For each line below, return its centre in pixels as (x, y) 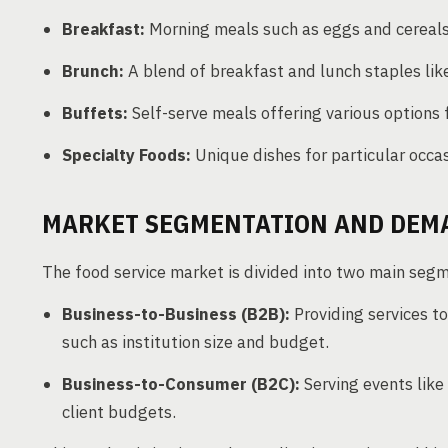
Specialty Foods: (126, 155)
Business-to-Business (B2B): (176, 314)
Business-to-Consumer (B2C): (181, 384)
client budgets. (119, 412)
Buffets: (95, 113)
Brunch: (93, 71)
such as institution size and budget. (195, 342)
